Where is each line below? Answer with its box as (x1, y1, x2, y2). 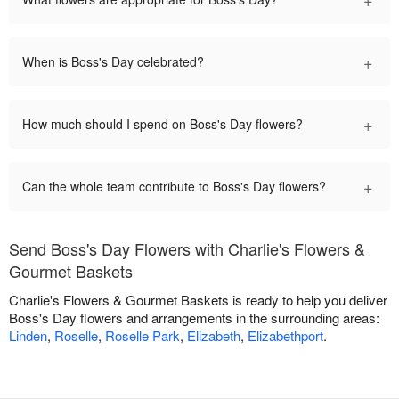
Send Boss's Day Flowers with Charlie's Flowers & (9, 237, 365, 261)
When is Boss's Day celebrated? (22, 53, 204, 71)
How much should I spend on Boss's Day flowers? (22, 115, 303, 134)
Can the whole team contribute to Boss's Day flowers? (22, 177, 326, 196)
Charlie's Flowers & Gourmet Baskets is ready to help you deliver (9, 290, 387, 310)
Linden (9, 326, 47, 346)
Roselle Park (105, 326, 180, 346)
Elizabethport (248, 326, 323, 346)
